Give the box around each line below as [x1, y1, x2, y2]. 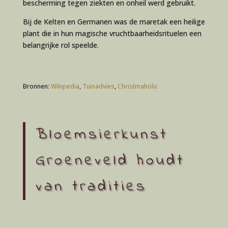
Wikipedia [50, 82, 79, 91]
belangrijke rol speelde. [22, 40, 99, 50]
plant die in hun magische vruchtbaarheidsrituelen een [22, 28, 202, 38]
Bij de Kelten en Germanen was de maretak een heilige [22, 17, 205, 26]
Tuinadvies [82, 82, 115, 91]
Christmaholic [117, 82, 158, 91]
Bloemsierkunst [35, 124, 168, 146]
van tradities [35, 176, 147, 198]
